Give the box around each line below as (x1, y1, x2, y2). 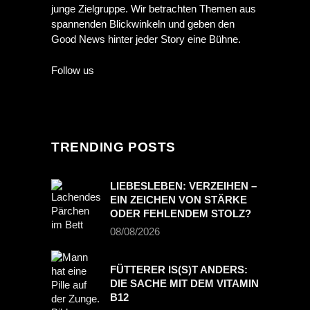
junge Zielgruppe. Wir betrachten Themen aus (51, 3, 256, 15)
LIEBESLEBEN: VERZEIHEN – (110, 180, 257, 192)
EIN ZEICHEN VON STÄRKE (110, 194, 247, 206)
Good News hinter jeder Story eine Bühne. (51, 33, 241, 46)
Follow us (51, 64, 94, 77)
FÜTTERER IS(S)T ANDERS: (110, 264, 248, 276)
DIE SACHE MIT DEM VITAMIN (110, 277, 259, 290)
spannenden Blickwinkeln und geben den (51, 18, 235, 30)
